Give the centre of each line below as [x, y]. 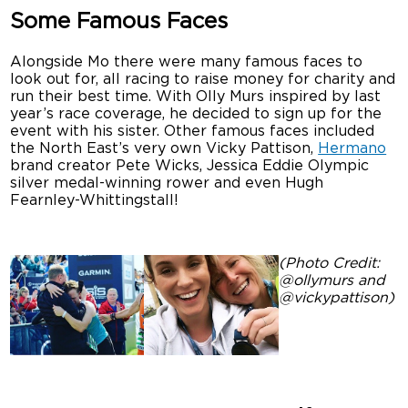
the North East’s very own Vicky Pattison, [164, 149]
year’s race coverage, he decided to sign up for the [196, 114]
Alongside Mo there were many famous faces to [187, 62]
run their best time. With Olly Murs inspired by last [196, 97]
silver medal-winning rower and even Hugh [167, 184]
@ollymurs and [331, 281]
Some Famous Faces [119, 22]
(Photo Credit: [329, 264]
